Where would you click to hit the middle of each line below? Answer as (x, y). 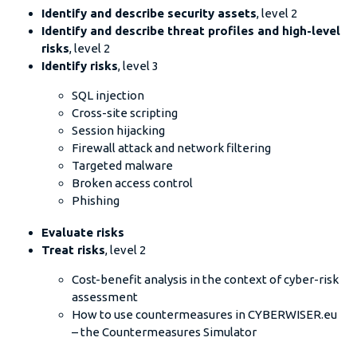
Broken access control (132, 182)
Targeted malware (122, 165)
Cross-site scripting (124, 112)
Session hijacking (118, 130)
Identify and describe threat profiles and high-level (191, 30)
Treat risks (74, 250)
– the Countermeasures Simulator (164, 332)
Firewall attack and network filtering (171, 147)
